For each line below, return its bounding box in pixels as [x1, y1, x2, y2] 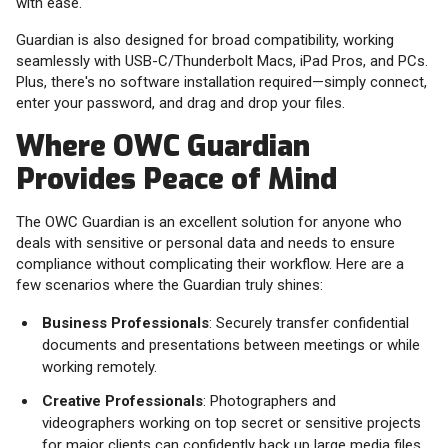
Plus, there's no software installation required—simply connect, [16, 73, 427, 92]
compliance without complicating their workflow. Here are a [16, 255, 404, 274]
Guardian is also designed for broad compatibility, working [16, 31, 394, 50]
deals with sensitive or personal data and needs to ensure [16, 234, 395, 253]
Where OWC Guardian [16, 127, 310, 166]
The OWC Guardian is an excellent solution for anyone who [16, 213, 402, 232]
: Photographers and [203, 392, 336, 411]
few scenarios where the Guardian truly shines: [16, 276, 323, 295]
